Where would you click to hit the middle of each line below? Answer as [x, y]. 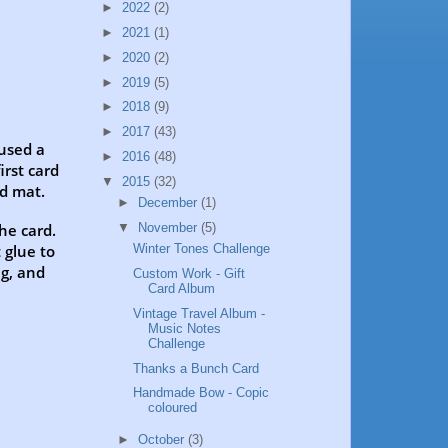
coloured [173, 408]
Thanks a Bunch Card [196, 368]
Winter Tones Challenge [202, 249]
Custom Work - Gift [189, 274]
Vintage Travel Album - [199, 313]
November [169, 227]
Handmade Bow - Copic [201, 393]
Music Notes [185, 328]
